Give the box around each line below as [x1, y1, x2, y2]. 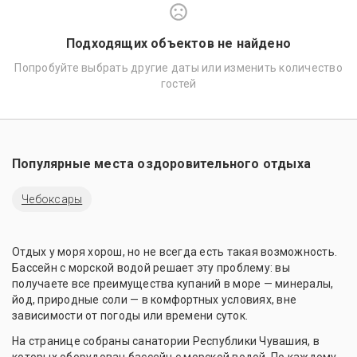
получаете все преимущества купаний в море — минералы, [12, 277, 334, 290]
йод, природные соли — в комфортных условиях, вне [12, 293, 296, 306]
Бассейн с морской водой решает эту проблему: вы [12, 261, 290, 274]
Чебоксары [22, 193, 83, 206]
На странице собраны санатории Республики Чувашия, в [12, 335, 320, 347]
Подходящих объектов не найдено [66, 36, 291, 51]
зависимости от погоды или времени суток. [12, 309, 248, 322]
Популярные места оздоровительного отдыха [12, 156, 311, 171]
